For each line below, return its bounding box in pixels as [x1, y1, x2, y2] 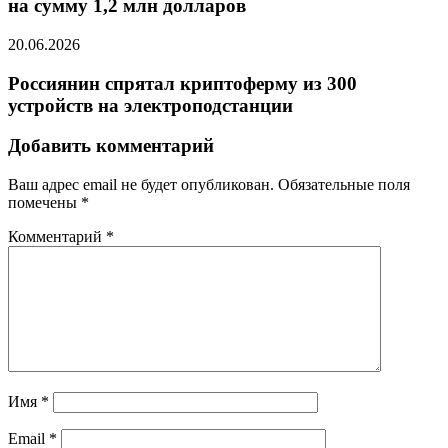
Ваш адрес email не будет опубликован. [8, 176, 274, 194]
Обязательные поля [278, 176, 410, 194]
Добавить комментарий [8, 135, 214, 157]
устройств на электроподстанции [8, 94, 293, 116]
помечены [8, 194, 81, 212]
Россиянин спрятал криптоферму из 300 [8, 72, 357, 94]
